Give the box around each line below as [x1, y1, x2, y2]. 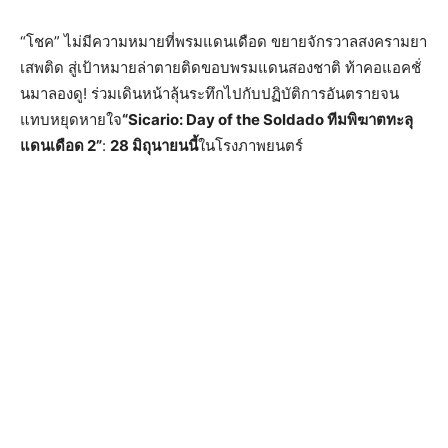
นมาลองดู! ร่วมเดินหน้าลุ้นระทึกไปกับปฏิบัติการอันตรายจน [20, 84, 399, 103]
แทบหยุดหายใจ [20, 110, 122, 129]
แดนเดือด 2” [20, 136, 102, 155]
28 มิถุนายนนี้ [110, 136, 198, 155]
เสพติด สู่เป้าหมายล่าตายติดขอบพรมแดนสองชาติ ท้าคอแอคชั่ [20, 58, 421, 77]
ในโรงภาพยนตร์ [198, 136, 303, 155]
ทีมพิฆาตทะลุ [327, 110, 413, 129]
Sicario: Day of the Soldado [128, 110, 327, 129]
